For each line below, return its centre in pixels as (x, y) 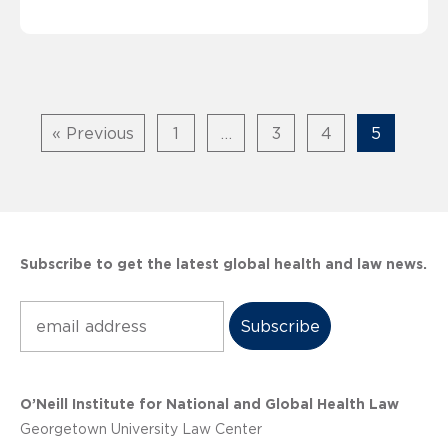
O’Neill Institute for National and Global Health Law (209, 403)
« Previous (93, 132)
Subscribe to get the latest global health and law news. (223, 263)
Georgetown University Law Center (141, 428)
